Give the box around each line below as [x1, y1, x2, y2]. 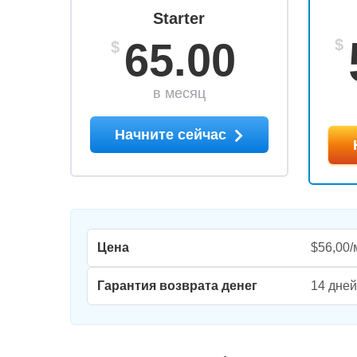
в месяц [152, 85, 206, 101]
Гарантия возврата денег [97, 279, 257, 292]
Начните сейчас [115, 127, 231, 143]
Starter [153, 10, 206, 27]
